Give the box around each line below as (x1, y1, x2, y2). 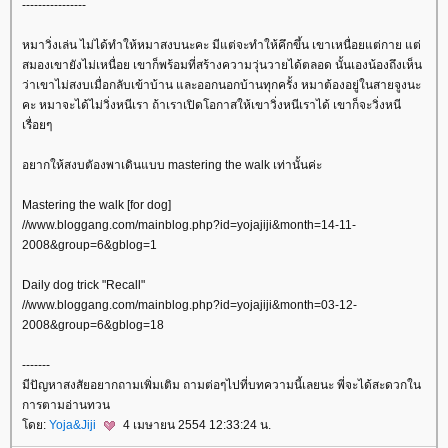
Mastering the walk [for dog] (22, 197, 171, 212)
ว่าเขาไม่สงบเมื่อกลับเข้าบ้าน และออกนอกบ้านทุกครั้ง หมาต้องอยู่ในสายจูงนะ (22, 77, 421, 92)
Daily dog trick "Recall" (22, 277, 145, 292)
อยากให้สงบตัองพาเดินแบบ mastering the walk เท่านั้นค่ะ (22, 157, 322, 172)
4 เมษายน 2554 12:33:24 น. (120, 417, 271, 432)
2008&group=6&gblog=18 (22, 317, 164, 332)
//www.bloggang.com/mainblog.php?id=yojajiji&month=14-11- (22, 217, 356, 232)
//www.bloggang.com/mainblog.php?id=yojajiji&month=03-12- (22, 297, 357, 312)
